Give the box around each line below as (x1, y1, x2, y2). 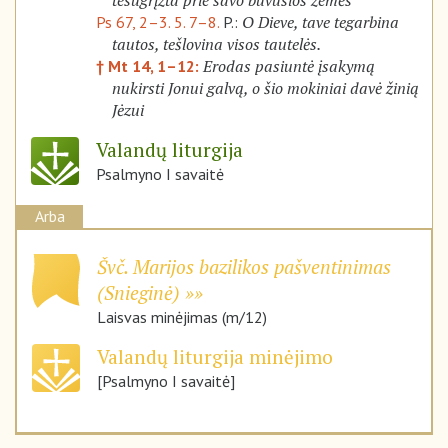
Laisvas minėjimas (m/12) (97, 307, 267, 328)
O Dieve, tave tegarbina (242, 11, 399, 34)
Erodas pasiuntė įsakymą (203, 55, 375, 78)
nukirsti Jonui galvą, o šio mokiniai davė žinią (112, 77, 419, 100)
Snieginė (104, 280, 173, 306)
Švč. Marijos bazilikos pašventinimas (97, 254, 391, 280)
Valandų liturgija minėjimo (97, 344, 333, 370)
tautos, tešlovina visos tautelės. (112, 33, 321, 56)
